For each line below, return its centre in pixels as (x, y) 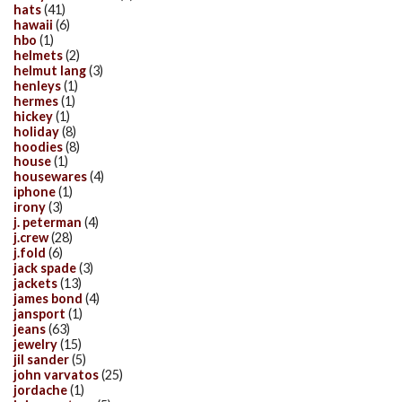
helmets (38, 55)
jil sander (41, 359)
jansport (39, 314)
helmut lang (50, 70)
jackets (35, 284)
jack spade (45, 268)
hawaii (33, 24)
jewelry (35, 344)
